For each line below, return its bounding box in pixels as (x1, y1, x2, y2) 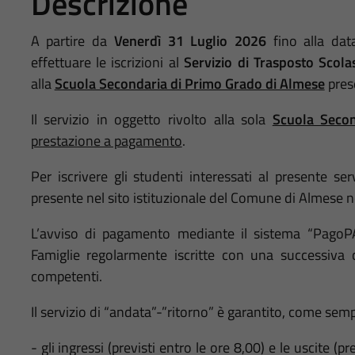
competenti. (30, 265, 102, 288)
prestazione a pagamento (30, 130, 182, 152)
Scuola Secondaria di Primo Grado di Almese (54, 73, 325, 95)
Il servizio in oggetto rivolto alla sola (30, 109, 273, 131)
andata (109, 301, 151, 323)
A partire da (30, 30, 108, 52)
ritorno (166, 301, 208, 323)
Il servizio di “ (30, 301, 109, 323)
